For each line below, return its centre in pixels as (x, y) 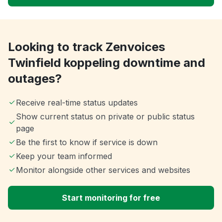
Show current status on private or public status (105, 117)
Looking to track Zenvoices (86, 47)
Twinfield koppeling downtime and (107, 63)
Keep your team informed (64, 156)
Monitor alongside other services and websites (103, 170)
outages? (35, 79)
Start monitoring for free (111, 198)
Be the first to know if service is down (87, 142)
